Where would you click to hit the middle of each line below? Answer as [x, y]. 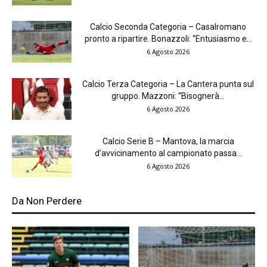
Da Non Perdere [47, 201]
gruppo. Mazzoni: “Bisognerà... [168, 96]
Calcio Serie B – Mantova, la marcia [168, 141]
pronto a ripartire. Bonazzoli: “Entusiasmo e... [168, 38]
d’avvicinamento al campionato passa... [168, 153]
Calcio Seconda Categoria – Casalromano [168, 27]
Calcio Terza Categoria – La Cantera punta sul [168, 84]
